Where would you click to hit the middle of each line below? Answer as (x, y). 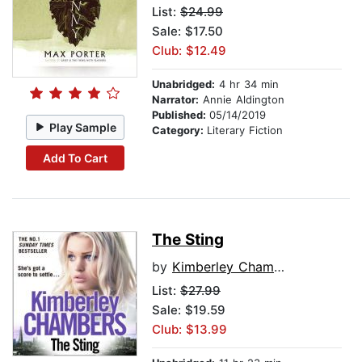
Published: (181, 115)
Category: (179, 130)
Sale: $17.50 (187, 32)
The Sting (188, 240)
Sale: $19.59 (189, 310)
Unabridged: (183, 84)
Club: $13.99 (189, 330)
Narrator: (175, 100)
